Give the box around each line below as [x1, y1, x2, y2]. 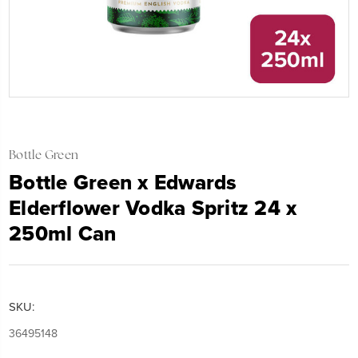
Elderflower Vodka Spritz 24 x [9, 196, 297, 222]
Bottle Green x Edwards [9, 170, 237, 197]
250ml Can [9, 221, 117, 248]
